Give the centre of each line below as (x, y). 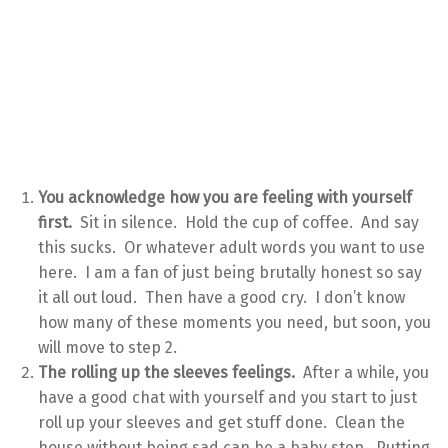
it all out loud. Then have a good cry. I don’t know (222, 298)
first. (55, 223)
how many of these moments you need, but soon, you (235, 323)
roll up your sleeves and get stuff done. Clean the (222, 423)
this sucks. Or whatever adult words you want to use (232, 248)
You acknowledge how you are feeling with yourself (225, 198)
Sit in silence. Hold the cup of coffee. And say (246, 223)
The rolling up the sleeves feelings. (171, 373)
